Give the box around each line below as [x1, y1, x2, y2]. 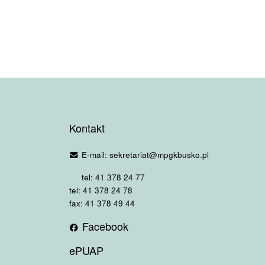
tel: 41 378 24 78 [69, 184, 132, 196]
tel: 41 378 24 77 [79, 171, 145, 183]
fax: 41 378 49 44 [69, 197, 135, 209]
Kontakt [69, 120, 105, 136]
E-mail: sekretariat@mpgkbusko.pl [79, 148, 209, 160]
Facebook [79, 218, 128, 234]
